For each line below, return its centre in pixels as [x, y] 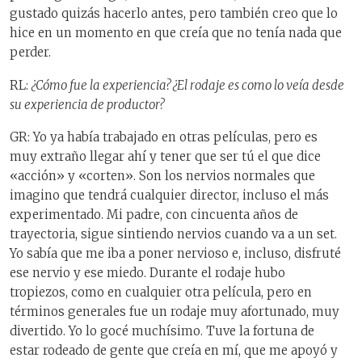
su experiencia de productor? [87, 104]
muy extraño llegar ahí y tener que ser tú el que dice [165, 157]
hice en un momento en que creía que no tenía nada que [176, 33]
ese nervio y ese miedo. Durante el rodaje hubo [147, 273]
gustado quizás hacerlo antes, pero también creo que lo [174, 14]
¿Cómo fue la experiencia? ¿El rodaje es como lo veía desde [188, 85]
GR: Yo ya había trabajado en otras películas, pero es [164, 137]
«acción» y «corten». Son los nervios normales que [162, 176]
